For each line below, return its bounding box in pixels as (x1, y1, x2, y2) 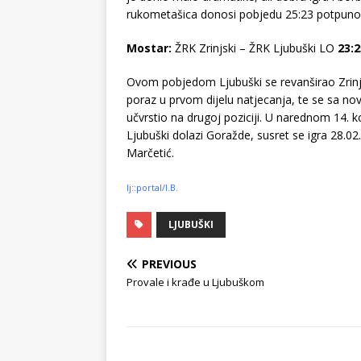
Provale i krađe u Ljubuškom (127, 274, 264, 289)
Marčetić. (127, 144, 174, 160)
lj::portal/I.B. (127, 181, 178, 193)
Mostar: (127, 39, 175, 56)
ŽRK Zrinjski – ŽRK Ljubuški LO (175, 39, 334, 56)
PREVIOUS (142, 255, 197, 272)
